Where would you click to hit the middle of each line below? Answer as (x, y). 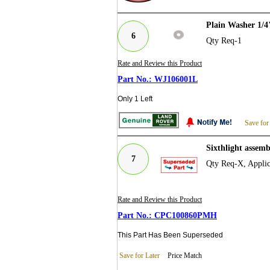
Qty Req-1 (224, 41)
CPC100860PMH (186, 216)
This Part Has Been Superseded (170, 235)
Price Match (185, 256)
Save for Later (140, 256)
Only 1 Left (135, 99)
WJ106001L (176, 80)
